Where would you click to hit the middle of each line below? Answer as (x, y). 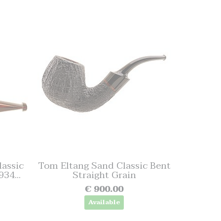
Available (104, 202)
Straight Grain (104, 175)
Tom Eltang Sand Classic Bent (104, 166)
